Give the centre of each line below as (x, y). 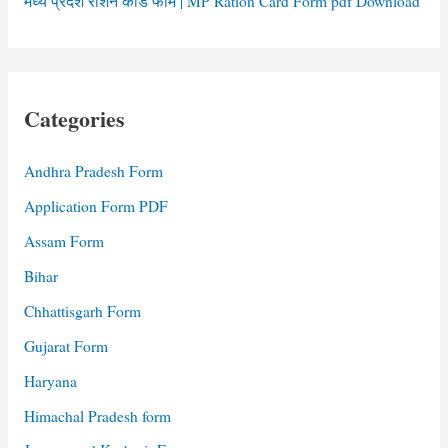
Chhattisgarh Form (82, 310)
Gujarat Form (65, 345)
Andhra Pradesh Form (93, 171)
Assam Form (63, 241)
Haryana (50, 380)
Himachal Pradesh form (97, 415)
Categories (74, 118)
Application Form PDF (95, 206)
